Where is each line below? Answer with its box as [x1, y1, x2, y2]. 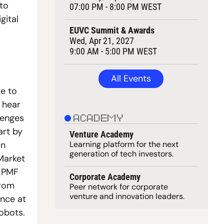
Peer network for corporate [69, 181, 168, 192]
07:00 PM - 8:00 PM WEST [69, 1, 161, 12]
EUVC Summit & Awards [69, 25, 154, 35]
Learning [69, 139, 103, 149]
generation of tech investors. [69, 148, 173, 159]
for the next [134, 139, 178, 149]
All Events [111, 72, 151, 84]
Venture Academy [69, 129, 133, 139]
